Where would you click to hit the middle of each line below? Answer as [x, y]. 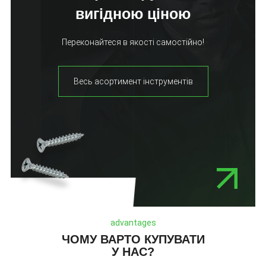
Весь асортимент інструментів [133, 82]
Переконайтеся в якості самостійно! [133, 42]
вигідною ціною [133, 14]
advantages [133, 223]
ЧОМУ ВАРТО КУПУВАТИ [133, 240]
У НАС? [133, 252]
